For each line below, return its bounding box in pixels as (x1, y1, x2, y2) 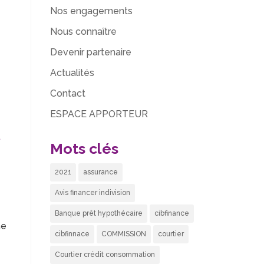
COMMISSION (101, 230, 146, 238)
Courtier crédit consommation (54, 250, 155, 259)
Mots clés (49, 140, 118, 157)
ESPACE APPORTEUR (49, 108, 148, 120)
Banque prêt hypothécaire (54, 209, 143, 217)
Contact (49, 88, 85, 99)
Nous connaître (49, 26, 117, 37)
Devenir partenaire (49, 47, 131, 58)
